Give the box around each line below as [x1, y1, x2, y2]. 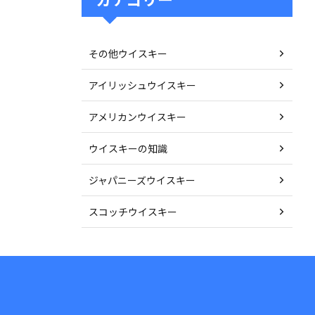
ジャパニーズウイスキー [89, 173, 195, 187]
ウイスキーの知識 [89, 141, 167, 155]
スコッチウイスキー [89, 205, 177, 219]
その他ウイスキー [89, 46, 167, 60]
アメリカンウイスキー [89, 110, 186, 124]
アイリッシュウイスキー [89, 78, 196, 92]
